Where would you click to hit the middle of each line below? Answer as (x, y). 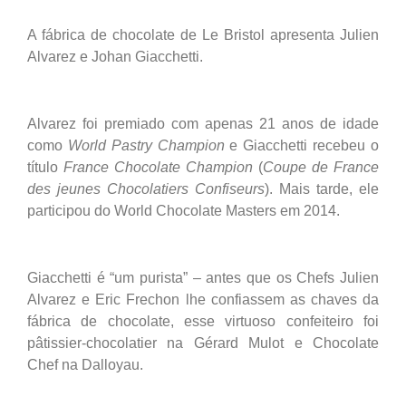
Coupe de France (321, 167)
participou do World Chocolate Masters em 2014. (184, 210)
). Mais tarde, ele (322, 188)
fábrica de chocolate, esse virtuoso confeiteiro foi (203, 321)
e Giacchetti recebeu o (302, 145)
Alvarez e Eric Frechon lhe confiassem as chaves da (203, 299)
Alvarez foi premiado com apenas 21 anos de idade (203, 123)
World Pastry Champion (146, 145)
